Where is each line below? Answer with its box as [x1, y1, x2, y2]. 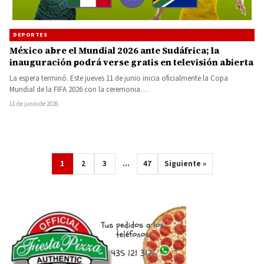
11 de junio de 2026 [9, 99, 58, 108]
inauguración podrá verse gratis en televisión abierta [9, 55, 253, 68]
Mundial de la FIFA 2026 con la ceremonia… [9, 84, 148, 95]
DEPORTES [13, 30, 47, 39]
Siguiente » [164, 158, 206, 169]
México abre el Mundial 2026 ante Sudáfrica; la [9, 44, 219, 57]
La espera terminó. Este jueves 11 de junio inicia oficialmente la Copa [9, 72, 228, 84]
